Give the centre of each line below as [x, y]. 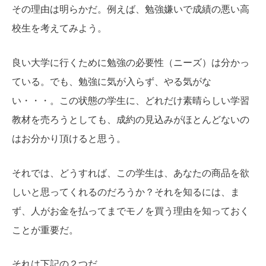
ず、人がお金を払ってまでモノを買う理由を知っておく [131, 211]
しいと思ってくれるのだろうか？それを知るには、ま [126, 192]
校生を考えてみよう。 [59, 28]
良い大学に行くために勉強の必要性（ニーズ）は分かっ [131, 63]
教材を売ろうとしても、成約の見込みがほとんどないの [131, 120]
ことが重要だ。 [45, 230]
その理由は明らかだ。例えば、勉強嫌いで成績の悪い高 [131, 9]
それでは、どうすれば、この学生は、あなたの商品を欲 [131, 173]
